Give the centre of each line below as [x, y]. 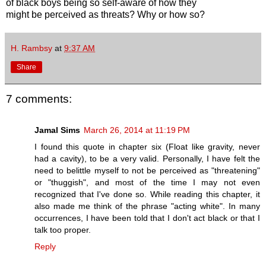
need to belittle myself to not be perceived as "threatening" [147, 170]
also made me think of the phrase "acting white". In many [147, 206]
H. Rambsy [31, 48]
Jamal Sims [57, 130]
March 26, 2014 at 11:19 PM [137, 130]
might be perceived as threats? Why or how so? [105, 15]
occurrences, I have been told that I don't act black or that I [147, 218]
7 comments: [39, 99]
